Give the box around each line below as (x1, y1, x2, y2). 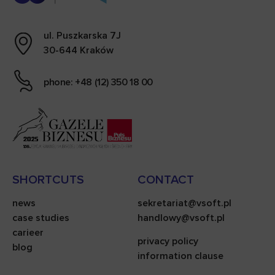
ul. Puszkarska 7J (44, 29, 121, 42)
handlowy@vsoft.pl (137, 211, 225, 224)
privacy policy (137, 235, 198, 248)
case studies (12, 211, 69, 224)
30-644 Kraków (44, 44, 114, 57)
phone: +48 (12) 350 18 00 (44, 76, 153, 89)
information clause (137, 250, 223, 263)
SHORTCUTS (12, 172, 84, 187)
